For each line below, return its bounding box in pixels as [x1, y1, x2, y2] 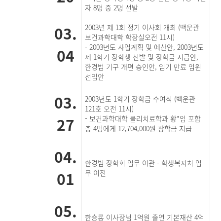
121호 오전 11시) [85, 104, 134, 113]
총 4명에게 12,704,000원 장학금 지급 [85, 123, 192, 133]
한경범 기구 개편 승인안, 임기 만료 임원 [85, 62, 202, 72]
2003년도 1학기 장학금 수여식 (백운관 [85, 94, 196, 104]
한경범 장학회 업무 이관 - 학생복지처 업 [85, 158, 202, 168]
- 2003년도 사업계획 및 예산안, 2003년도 [85, 42, 204, 52]
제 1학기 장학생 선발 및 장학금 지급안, [85, 52, 201, 62]
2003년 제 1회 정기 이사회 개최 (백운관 [85, 22, 200, 32]
